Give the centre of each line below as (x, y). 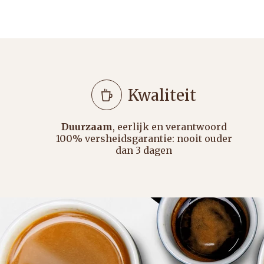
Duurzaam (87, 127)
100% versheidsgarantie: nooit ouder (144, 139)
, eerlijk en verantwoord (169, 127)
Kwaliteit (162, 95)
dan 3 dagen (144, 151)
